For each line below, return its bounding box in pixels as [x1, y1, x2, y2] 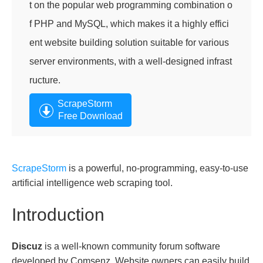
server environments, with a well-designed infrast [29, 56, 232, 66]
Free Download [58, 111, 123, 121]
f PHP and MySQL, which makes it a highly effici [29, 19, 229, 29]
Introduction [12, 204, 104, 224]
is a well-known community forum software [42, 241, 220, 251]
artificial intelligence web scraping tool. [12, 178, 173, 188]
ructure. [29, 75, 60, 85]
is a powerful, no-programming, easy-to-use [66, 163, 248, 173]
